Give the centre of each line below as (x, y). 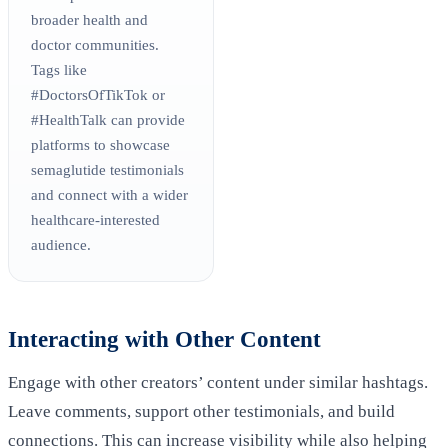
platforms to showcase (101, 144)
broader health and (90, 19)
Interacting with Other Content (164, 338)
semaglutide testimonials (108, 169)
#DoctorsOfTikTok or (98, 94)
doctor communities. (95, 44)
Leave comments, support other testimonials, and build (201, 411)
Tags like (59, 69)
